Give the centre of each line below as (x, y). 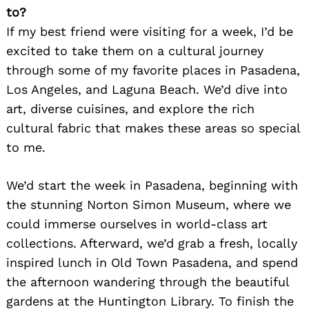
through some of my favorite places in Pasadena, (153, 70)
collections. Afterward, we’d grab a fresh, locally (152, 243)
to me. (26, 148)
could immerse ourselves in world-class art (137, 224)
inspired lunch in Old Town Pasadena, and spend (152, 263)
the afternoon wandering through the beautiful (148, 282)
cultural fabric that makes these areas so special (153, 128)
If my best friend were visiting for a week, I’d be (150, 32)
